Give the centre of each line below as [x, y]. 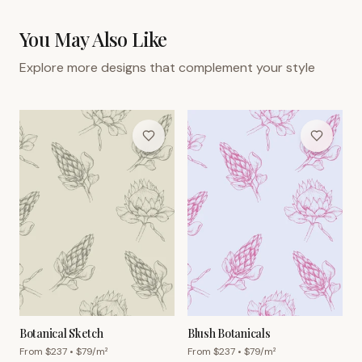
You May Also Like [93, 38]
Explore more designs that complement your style [167, 67]
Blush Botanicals [229, 334]
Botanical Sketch [61, 334]
